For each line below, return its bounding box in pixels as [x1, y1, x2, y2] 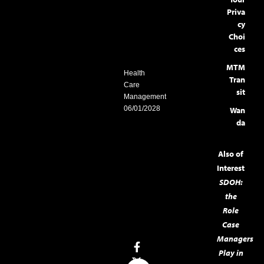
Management [124, 93, 167, 101]
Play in [218, 247, 243, 258]
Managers [217, 233, 254, 244]
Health [124, 69, 146, 78]
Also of [218, 148, 244, 159]
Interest [217, 162, 245, 173]
